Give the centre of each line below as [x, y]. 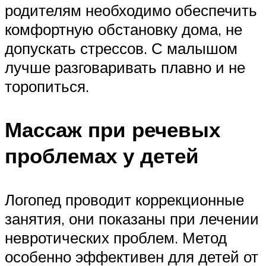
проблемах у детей [102, 156]
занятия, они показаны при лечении [132, 218]
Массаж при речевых [113, 130]
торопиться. [47, 86]
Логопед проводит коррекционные [124, 199]
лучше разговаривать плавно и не [125, 67]
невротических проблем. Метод [116, 237]
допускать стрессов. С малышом [121, 48]
